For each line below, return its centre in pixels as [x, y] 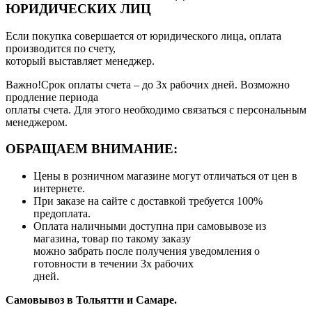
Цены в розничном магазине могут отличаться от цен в [165, 175]
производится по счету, [61, 48]
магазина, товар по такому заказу [112, 238]
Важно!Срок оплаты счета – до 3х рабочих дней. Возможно [148, 84]
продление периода [52, 97]
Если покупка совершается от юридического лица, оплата [143, 36]
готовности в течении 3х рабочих [114, 263]
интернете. [59, 188]
